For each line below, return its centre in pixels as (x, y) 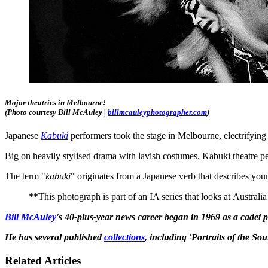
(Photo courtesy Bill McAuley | (56, 112)
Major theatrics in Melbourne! (55, 103)
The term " (25, 176)
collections (124, 237)
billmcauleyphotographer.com (157, 112)
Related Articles (43, 260)
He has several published (54, 237)
